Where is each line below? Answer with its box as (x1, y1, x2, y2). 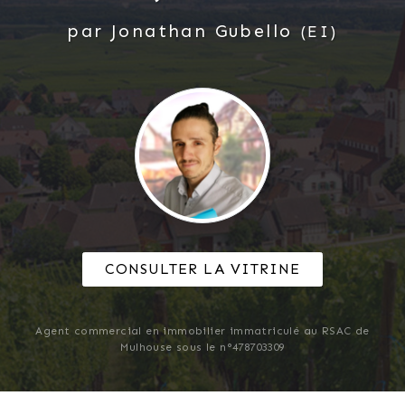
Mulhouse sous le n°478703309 (120, 340, 285, 353)
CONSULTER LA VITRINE (105, 259, 300, 278)
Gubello (214, 19, 293, 42)
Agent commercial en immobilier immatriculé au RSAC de (35, 324, 370, 337)
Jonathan (111, 19, 208, 42)
